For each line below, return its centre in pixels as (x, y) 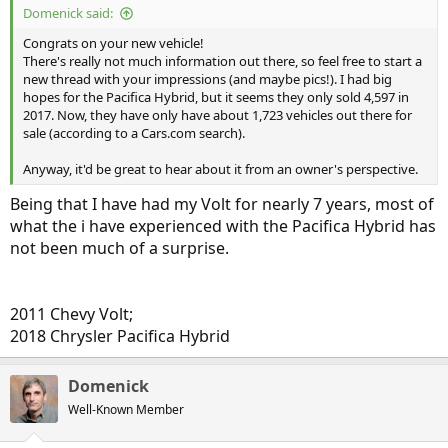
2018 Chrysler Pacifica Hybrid (120, 336)
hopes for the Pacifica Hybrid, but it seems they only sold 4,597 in (216, 97)
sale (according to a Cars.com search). (134, 133)
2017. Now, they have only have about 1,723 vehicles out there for (217, 115)
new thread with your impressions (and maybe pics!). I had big (207, 79)
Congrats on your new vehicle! (113, 43)
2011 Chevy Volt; (71, 314)
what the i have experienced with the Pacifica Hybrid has (223, 226)
